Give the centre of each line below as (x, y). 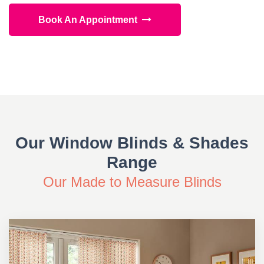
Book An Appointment (90, 20)
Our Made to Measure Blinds (132, 182)
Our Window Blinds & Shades (132, 143)
